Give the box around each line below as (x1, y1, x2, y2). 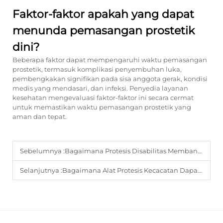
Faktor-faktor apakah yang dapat (12, 7, 194, 21)
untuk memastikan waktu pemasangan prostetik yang (12, 103, 191, 111)
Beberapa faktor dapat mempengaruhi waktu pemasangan (12, 56, 207, 64)
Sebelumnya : (20, 147, 65, 155)
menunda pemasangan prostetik (12, 24, 195, 37)
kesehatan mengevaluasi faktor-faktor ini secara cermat (12, 94, 194, 102)
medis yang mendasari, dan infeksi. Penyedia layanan (12, 84, 188, 92)
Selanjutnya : (20, 166, 62, 174)
